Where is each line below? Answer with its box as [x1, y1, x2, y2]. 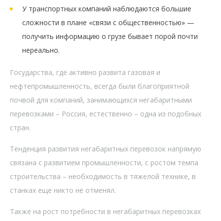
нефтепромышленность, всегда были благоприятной [10, 81, 189, 91]
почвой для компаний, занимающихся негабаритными [10, 95, 192, 105]
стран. [10, 122, 31, 132]
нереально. [22, 45, 60, 55]
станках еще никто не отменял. [10, 185, 116, 195]
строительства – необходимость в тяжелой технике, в [10, 171, 196, 181]
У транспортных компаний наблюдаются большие [22, 3, 191, 13]
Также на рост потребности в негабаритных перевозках [10, 206, 201, 216]
